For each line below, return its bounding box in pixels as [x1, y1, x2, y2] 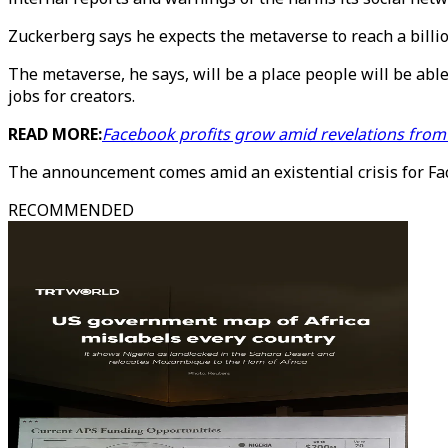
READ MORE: [8, 123, 102, 145]
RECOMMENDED [8, 199, 134, 221]
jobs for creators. [8, 85, 135, 107]
